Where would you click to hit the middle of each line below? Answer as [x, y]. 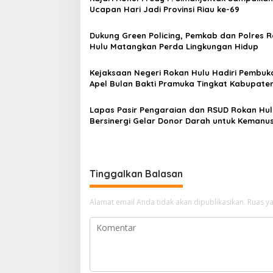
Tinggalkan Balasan [136, 173]
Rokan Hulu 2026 [123, 94]
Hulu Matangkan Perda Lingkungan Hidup [174, 46]
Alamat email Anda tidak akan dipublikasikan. [168, 202]
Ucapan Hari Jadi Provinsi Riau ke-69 [165, 9]
